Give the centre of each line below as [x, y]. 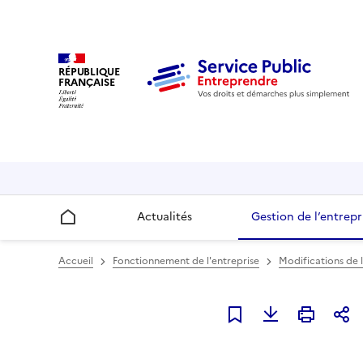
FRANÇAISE [87, 82]
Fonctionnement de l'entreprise [186, 261]
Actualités [164, 217]
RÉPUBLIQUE [89, 71]
